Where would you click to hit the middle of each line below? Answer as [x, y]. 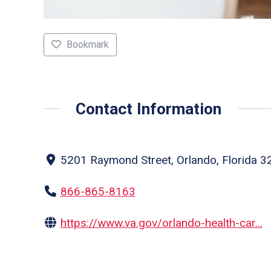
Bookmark [87, 45]
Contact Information [149, 108]
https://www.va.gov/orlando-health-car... [161, 223]
